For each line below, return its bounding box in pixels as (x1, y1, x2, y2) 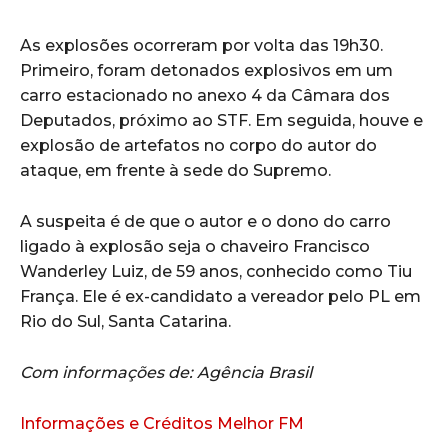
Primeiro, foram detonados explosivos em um (20, 61, 393, 81)
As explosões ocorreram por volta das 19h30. (20, 36, 383, 56)
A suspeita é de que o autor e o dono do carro (20, 212, 391, 232)
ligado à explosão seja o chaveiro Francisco (20, 237, 370, 257)
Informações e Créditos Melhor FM (20, 414, 304, 434)
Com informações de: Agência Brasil (20, 363, 312, 383)
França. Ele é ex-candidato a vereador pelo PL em (20, 287, 421, 307)
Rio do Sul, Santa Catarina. (20, 312, 231, 332)
